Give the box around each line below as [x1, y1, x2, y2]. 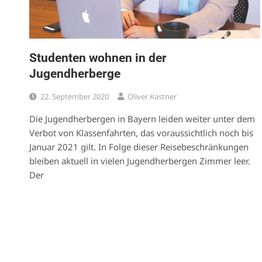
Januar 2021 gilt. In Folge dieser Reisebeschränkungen [29, 140, 249, 153]
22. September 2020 [40, 91, 109, 102]
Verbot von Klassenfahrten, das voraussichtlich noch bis [29, 126, 253, 139]
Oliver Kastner [127, 91, 177, 102]
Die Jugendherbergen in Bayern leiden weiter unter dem [29, 112, 255, 125]
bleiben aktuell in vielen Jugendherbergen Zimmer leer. [29, 154, 250, 167]
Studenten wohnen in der [29, 50, 167, 65]
